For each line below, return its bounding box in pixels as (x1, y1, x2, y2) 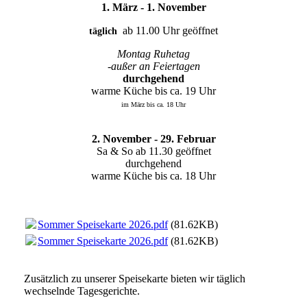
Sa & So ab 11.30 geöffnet (96, 145, 211, 157)
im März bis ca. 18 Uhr (121, 100, 186, 108)
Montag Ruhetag (117, 47, 190, 60)
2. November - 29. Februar (91, 132, 216, 145)
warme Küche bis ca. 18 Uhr (91, 169, 216, 182)
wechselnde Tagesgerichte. (24, 284, 140, 297)
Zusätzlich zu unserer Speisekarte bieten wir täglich (24, 272, 245, 284)
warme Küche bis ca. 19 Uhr (91, 84, 216, 97)
